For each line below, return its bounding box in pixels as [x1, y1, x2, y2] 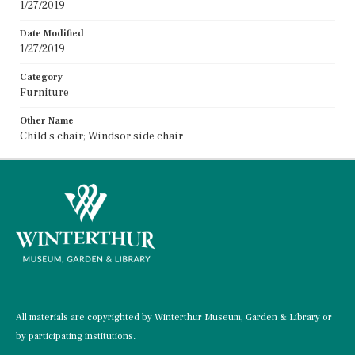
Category [20, 71, 63, 83]
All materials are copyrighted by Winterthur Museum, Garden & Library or [16, 311, 332, 323]
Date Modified [20, 27, 84, 40]
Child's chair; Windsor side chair [20, 128, 183, 143]
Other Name [20, 114, 74, 127]
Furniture [20, 85, 69, 100]
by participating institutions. [16, 330, 136, 342]
